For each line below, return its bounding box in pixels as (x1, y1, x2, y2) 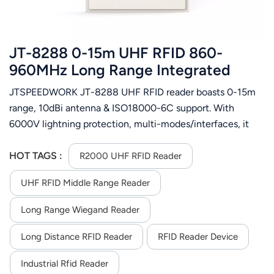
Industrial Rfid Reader (21, 258, 108, 270)
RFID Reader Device (158, 231, 238, 243)
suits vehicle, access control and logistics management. (9, 133, 251, 146)
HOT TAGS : (9, 150, 65, 162)
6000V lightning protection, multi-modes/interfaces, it (9, 117, 249, 130)
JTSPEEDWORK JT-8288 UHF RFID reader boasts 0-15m (9, 86, 256, 98)
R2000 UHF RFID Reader (80, 150, 182, 162)
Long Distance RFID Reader (21, 231, 132, 243)
